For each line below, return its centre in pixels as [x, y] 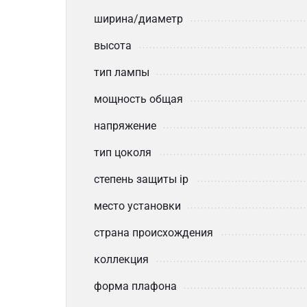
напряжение [125, 126]
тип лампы [122, 72]
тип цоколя [123, 152]
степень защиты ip [141, 179]
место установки [137, 206]
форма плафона [135, 286]
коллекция [121, 259]
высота [113, 46]
